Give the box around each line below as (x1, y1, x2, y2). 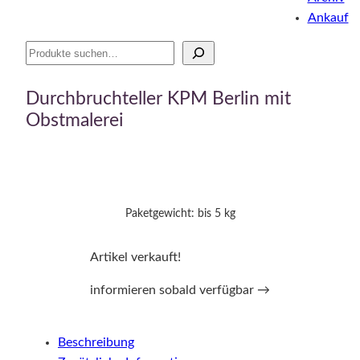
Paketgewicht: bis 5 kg (125, 208, 235, 220)
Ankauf (307, 10, 349, 24)
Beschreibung (58, 336, 134, 350)
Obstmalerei (26, 110, 124, 130)
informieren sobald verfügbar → (90, 283, 270, 297)
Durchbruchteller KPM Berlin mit (26, 88, 291, 108)
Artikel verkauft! (90, 250, 181, 264)
